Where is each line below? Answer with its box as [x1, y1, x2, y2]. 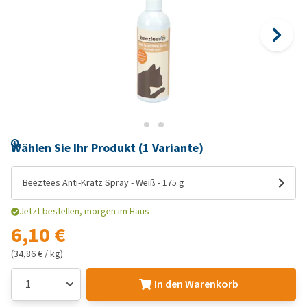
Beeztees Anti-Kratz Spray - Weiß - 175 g [23, 176, 184, 189]
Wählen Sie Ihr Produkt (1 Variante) [11, 140, 204, 156]
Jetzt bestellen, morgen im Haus [19, 205, 149, 218]
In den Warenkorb [154, 277, 239, 291]
